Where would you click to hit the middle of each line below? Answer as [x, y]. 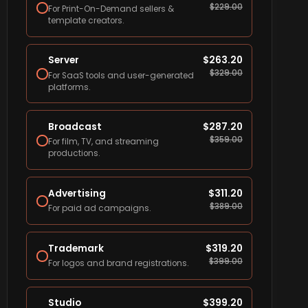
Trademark [76, 248]
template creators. [86, 20]
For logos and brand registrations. [118, 263]
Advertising [77, 193]
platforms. [69, 87]
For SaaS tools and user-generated [121, 75]
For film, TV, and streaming [103, 142]
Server [63, 60]
